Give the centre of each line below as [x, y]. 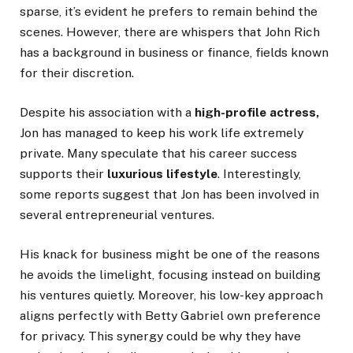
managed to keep [115, 132]
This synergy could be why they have [193, 336]
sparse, [42, 11]
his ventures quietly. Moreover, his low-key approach [171, 295]
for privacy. [52, 336]
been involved [266, 194]
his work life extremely [234, 132]
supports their [63, 173]
